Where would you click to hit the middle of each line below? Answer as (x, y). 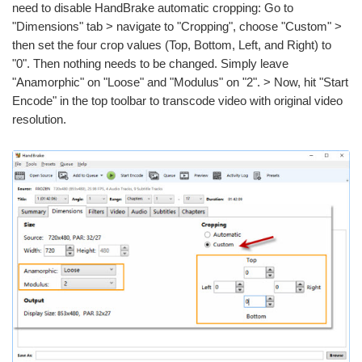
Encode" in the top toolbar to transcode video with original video (177, 100)
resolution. (39, 119)
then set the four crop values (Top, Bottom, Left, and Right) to (172, 44)
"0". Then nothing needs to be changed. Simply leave (150, 63)
